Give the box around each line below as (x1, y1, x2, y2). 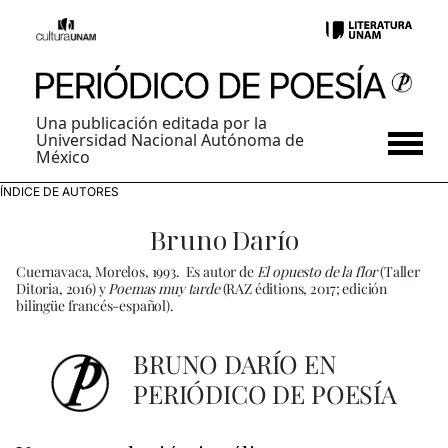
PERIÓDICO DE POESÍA (133, 377, 397, 411)
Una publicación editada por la (36, 112, 267, 135)
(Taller (380, 262, 420, 282)
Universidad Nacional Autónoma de (36, 129, 304, 152)
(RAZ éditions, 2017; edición (222, 279, 388, 299)
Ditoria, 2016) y (16, 279, 109, 299)
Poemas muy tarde (108, 279, 223, 299)
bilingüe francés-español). (16, 296, 174, 316)
